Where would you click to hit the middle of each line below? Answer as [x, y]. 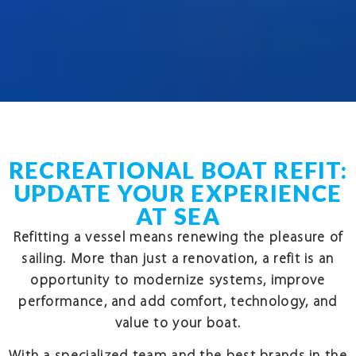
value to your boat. [178, 324]
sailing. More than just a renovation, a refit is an [178, 259]
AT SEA [178, 216]
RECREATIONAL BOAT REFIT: [178, 170]
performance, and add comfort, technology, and [178, 302]
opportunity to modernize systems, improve [178, 281]
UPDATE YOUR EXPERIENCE [178, 193]
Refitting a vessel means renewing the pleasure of [178, 238]
